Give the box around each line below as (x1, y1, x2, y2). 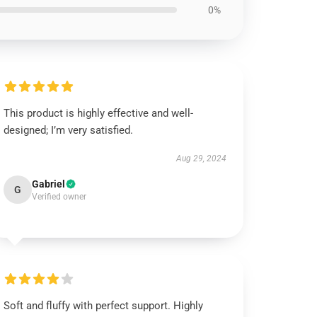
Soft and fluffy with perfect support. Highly (4, 299, 204, 312)
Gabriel (32, 178, 66, 190)
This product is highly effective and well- (4, 107, 194, 120)
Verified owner (32, 192, 87, 202)
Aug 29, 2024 (175, 154, 226, 163)
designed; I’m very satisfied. (4, 124, 134, 137)
